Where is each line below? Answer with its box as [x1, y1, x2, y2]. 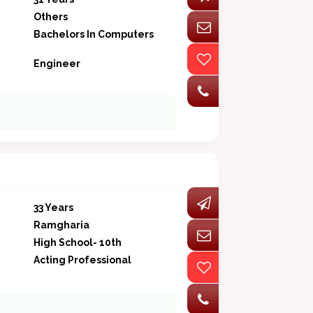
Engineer [33, 58, 80, 70]
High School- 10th [33, 237, 122, 249]
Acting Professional [33, 254, 131, 266]
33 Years [33, 202, 73, 214]
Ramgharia [33, 219, 89, 231]
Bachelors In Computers [33, 29, 154, 41]
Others [33, 11, 68, 23]
